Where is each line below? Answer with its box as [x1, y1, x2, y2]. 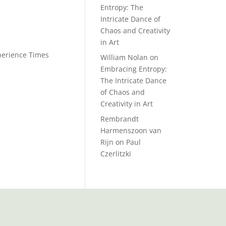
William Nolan [100, 52, 148, 62]
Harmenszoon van [100, 126, 162, 135]
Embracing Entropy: [100, 64, 167, 74]
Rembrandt [100, 114, 139, 124]
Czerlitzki [100, 149, 132, 158]
